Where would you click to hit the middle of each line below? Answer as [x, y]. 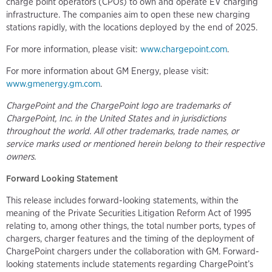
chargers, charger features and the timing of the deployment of [130, 238]
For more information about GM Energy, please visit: [107, 71]
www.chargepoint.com [184, 49]
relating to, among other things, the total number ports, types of [131, 226]
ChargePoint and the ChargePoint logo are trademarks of [118, 105]
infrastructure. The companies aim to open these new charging [128, 14]
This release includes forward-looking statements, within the [122, 200]
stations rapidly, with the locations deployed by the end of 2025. [132, 27]
